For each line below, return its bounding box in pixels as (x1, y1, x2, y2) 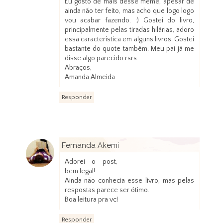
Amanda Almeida (64, 73, 115, 82)
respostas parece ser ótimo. (64, 186, 149, 195)
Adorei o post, (64, 158, 118, 166)
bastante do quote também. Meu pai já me (64, 45, 195, 53)
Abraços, (64, 64, 92, 72)
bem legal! (64, 167, 95, 176)
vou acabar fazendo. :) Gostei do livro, (64, 16, 195, 25)
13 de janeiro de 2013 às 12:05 (117, 154, 198, 161)
